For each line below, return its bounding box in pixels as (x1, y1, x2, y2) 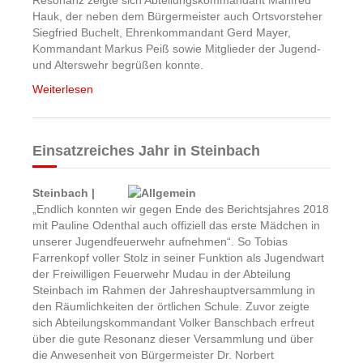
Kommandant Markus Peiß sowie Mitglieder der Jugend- (32, 42, 321, 55)
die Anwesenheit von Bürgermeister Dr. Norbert (32, 348, 274, 361)
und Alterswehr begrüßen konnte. (32, 58, 203, 71)
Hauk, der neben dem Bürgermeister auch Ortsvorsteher (32, 10, 322, 23)
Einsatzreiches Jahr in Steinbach (32, 143, 260, 159)
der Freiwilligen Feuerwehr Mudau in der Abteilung (32, 267, 291, 280)
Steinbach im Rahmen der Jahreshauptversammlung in (32, 284, 315, 297)
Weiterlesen (32, 83, 93, 96)
